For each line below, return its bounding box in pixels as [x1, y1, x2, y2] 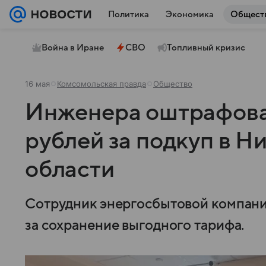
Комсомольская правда [57, 79, 146, 88]
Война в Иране [42, 43, 104, 52]
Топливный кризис [167, 43, 245, 52]
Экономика [166, 9, 214, 19]
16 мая [25, 79, 50, 88]
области [25, 157, 115, 182]
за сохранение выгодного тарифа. [25, 218, 245, 233]
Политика [108, 9, 149, 19]
